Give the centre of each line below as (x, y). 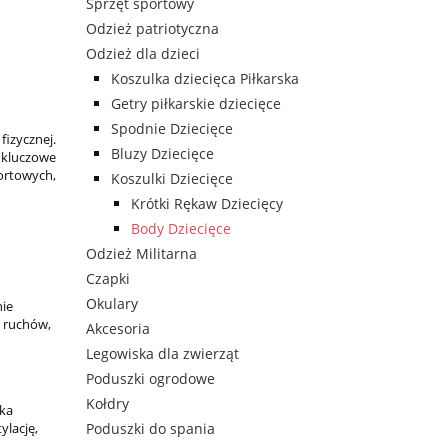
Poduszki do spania (150, 429)
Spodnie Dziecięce (172, 129)
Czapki (108, 279)
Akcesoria (118, 329)
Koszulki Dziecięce (172, 179)
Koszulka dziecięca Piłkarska (205, 79)
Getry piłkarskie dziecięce (196, 104)
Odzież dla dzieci (143, 54)
